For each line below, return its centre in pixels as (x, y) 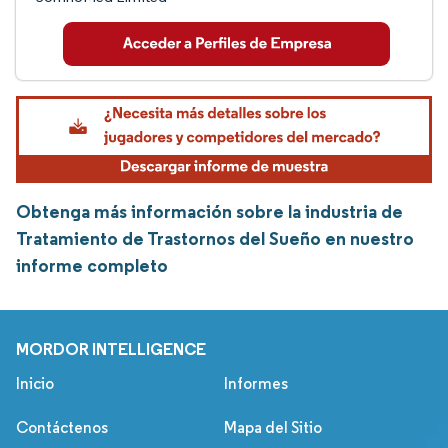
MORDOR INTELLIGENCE (111, 349)
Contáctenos (62, 428)
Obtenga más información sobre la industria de (209, 212)
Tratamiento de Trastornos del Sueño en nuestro (215, 239)
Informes (256, 384)
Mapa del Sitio (273, 428)
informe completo (92, 266)
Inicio (35, 384)
